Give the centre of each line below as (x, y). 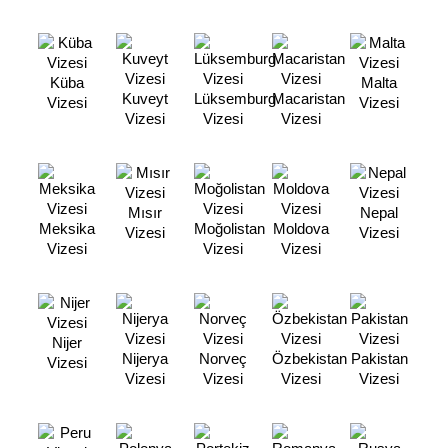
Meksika (67, 228)
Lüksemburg (235, 98)
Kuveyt (145, 98)
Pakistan (379, 358)
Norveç (223, 358)
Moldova (301, 228)
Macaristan (308, 98)
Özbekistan (309, 358)
